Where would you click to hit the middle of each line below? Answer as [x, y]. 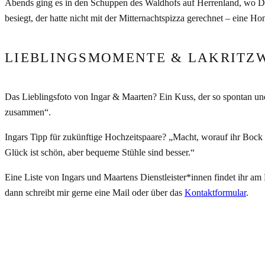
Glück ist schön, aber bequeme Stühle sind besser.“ [100, 153]
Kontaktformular [215, 193]
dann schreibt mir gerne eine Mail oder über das [95, 193]
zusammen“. [28, 112]
